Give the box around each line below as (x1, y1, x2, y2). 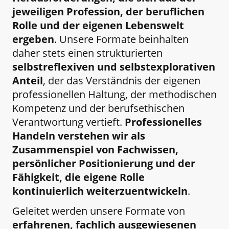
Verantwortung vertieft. (12, 114, 125, 129)
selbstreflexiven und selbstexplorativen (12, 59, 215, 74)
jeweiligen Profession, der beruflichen (12, 4, 204, 18)
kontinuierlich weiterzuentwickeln (12, 184, 188, 198)
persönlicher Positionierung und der (12, 156, 195, 170)
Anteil (12, 73, 43, 87)
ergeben (12, 32, 54, 46)
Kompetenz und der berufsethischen (12, 101, 185, 115)
